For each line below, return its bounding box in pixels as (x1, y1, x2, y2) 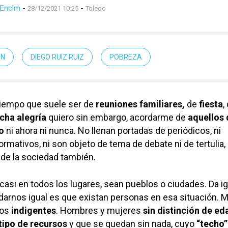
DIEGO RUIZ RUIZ (31, 53, 84, 62)
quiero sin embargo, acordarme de (46, 112, 188, 123)
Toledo (85, 5, 106, 13)
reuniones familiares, (96, 99, 185, 110)
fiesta (199, 99, 223, 110)
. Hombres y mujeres (56, 205, 143, 216)
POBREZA (109, 53, 142, 62)
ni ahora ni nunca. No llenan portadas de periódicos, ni (4, 125, 221, 136)
